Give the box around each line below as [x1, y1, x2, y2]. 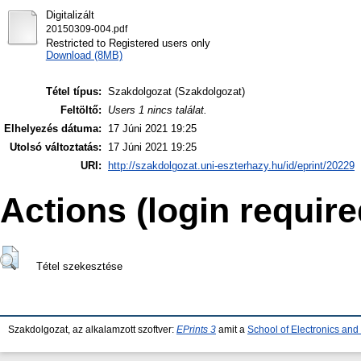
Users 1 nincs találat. [108, 104, 207, 117]
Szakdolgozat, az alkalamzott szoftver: [8, 325, 176, 334]
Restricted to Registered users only [45, 36, 210, 49]
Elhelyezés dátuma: [4, 122, 102, 135]
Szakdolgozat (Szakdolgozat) [108, 85, 245, 98]
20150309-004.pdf [45, 23, 127, 34]
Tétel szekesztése [35, 260, 122, 273]
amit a [216, 325, 247, 334]
